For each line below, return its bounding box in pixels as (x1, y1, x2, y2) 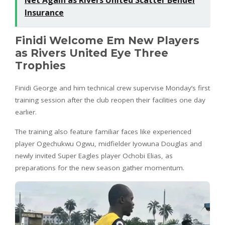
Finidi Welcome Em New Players (15, 34, 199, 47)
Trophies (15, 59, 66, 72)
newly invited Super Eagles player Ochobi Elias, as (15, 151, 173, 160)
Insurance (25, 7, 64, 18)
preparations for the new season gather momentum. (15, 163, 184, 172)
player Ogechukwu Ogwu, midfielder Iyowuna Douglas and (15, 139, 202, 148)
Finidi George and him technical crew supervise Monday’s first (15, 83, 210, 92)
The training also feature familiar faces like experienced (15, 127, 191, 136)
